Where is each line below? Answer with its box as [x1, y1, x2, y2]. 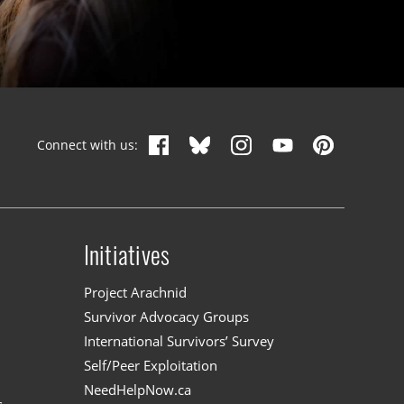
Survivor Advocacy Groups [83, 307, 249, 326]
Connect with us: [37, 136, 139, 154]
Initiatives [83, 239, 170, 272]
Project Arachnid [83, 282, 187, 301]
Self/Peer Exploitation [83, 356, 217, 374]
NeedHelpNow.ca [83, 381, 191, 399]
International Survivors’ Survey [83, 331, 274, 350]
